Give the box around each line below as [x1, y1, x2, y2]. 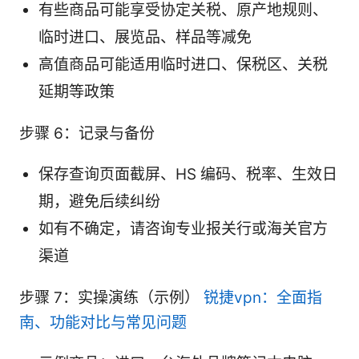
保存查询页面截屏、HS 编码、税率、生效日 [38, 165, 337, 184]
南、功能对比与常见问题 [19, 313, 187, 333]
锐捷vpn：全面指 [204, 288, 322, 308]
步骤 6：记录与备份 [19, 124, 155, 143]
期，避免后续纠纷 [38, 192, 160, 212]
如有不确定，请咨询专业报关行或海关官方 [38, 220, 328, 239]
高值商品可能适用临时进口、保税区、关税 [38, 55, 328, 75]
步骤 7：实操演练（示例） [19, 288, 204, 308]
